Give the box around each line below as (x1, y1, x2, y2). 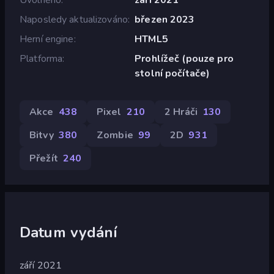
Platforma (20, 51, 63, 65)
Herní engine (20, 32, 74, 46)
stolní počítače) (135, 66, 210, 80)
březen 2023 (135, 12, 195, 26)
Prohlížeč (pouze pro (135, 51, 234, 65)
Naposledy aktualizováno (20, 12, 128, 26)
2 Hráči (165, 105, 198, 119)
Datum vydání (20, 222, 118, 242)
